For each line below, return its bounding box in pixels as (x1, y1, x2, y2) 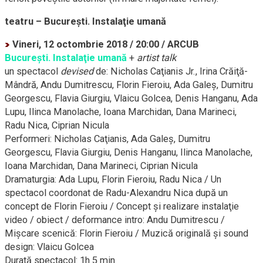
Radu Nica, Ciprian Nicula (5, 120, 109, 131)
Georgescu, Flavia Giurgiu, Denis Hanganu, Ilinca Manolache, (5, 147, 252, 159)
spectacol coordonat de (5, 187, 106, 199)
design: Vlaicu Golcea (5, 241, 94, 253)
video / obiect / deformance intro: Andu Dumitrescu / (5, 214, 225, 226)
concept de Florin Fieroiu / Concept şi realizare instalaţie (5, 201, 239, 213)
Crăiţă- (220, 66, 248, 77)
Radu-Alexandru (106, 187, 171, 199)
